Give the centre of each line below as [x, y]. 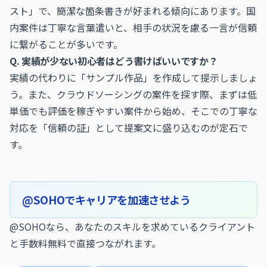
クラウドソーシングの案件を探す [128, 94]
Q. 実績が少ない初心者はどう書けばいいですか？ [114, 61]
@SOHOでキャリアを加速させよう [106, 200]
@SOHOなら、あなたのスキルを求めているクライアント [132, 226]
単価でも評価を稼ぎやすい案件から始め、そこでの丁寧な [133, 111]
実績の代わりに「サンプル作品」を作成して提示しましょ [133, 77]
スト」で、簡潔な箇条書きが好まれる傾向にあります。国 [133, 11]
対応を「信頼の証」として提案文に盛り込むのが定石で [129, 128]
